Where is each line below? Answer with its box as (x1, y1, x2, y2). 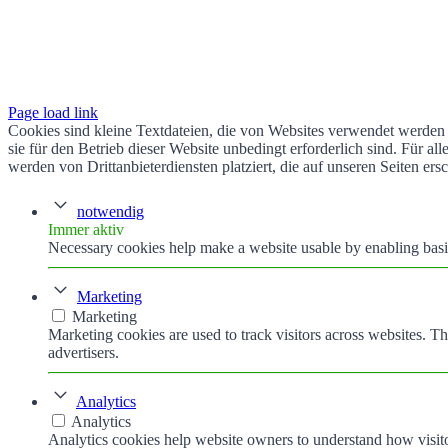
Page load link (8, 104, 98, 122)
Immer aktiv (48, 221, 124, 239)
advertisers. (48, 344, 119, 362)
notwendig (77, 203, 144, 221)
